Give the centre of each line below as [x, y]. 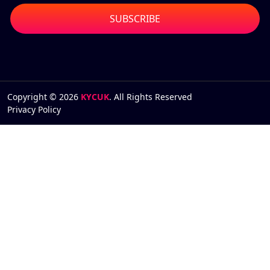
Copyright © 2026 [44, 97]
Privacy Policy [34, 110]
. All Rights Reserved [151, 97]
